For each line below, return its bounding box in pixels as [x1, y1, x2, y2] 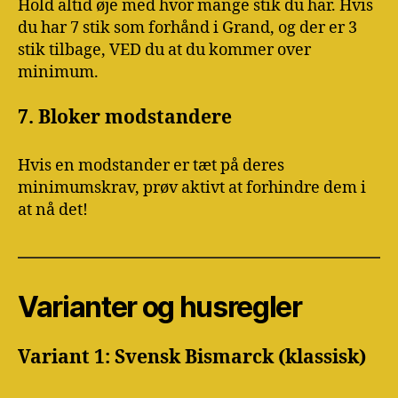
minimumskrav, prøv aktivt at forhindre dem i [18, 177, 366, 198]
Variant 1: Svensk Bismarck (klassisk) [18, 345, 366, 370]
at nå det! [18, 199, 88, 220]
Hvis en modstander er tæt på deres [18, 155, 284, 176]
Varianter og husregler [18, 289, 302, 324]
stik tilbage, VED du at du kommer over [18, 40, 311, 61]
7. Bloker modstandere [18, 105, 232, 130]
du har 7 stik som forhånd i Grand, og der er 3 [18, 18, 357, 39]
